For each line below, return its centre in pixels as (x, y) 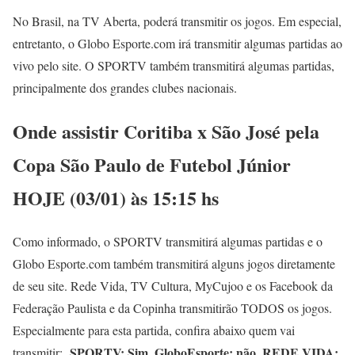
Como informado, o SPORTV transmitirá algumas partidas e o (168, 241)
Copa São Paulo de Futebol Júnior (152, 164)
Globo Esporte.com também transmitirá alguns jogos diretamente (174, 263)
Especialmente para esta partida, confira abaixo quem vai (154, 330)
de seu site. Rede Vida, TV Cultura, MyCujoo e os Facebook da (173, 285)
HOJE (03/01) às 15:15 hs (116, 197)
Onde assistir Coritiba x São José (149, 131)
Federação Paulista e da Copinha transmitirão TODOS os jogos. (172, 307)
